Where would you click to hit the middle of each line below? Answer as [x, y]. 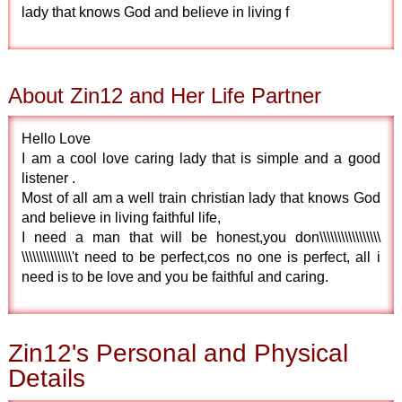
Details [47, 378]
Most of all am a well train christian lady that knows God [201, 198]
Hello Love [57, 139]
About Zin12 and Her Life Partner [165, 96]
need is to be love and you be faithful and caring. [175, 277]
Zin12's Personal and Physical [179, 353]
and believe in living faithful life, [122, 218]
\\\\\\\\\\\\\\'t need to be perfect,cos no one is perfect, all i [201, 257]
